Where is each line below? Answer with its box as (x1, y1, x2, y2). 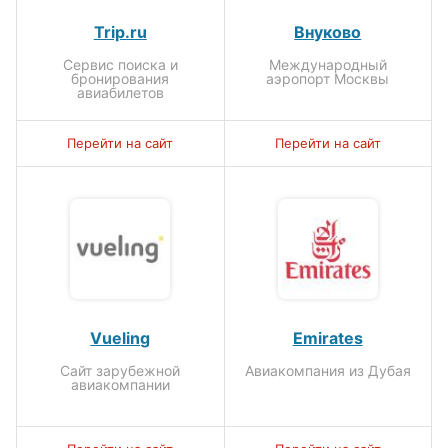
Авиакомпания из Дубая (244, 361, 411, 379)
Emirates (292, 327, 363, 348)
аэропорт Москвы (266, 69, 390, 87)
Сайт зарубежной (60, 361, 181, 379)
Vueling (90, 327, 151, 348)
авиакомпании (70, 375, 170, 393)
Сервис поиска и (62, 55, 178, 73)
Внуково (294, 21, 362, 42)
